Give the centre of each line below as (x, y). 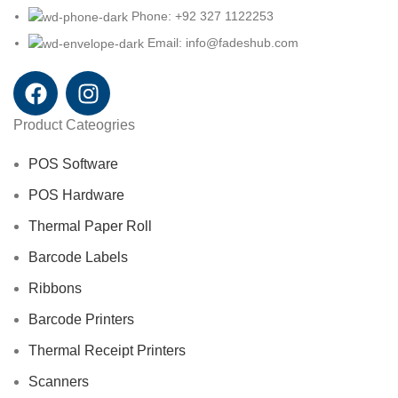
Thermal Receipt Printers (107, 351)
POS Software (73, 164)
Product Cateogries (74, 125)
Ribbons (55, 289)
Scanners (59, 382)
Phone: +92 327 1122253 (203, 16)
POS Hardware (76, 195)
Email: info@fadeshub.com (223, 42)
